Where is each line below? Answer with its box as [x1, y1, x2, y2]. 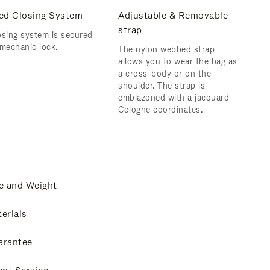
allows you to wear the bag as [118, 56, 237, 67]
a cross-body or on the [118, 68, 211, 79]
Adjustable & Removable [118, 9, 228, 22]
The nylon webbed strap [118, 44, 215, 55]
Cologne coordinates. [118, 104, 202, 115]
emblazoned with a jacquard [118, 92, 229, 103]
